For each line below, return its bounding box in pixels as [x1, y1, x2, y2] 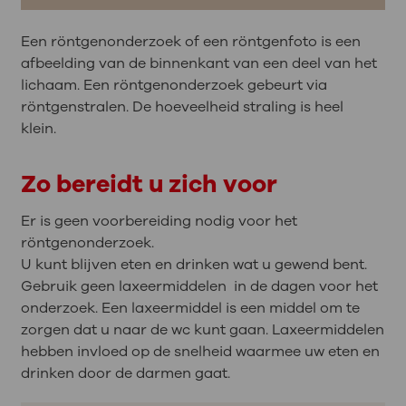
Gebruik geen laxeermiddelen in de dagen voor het [20, 275, 378, 296]
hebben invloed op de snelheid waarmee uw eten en [20, 341, 380, 362]
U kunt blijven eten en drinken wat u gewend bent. [20, 254, 367, 275]
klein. [20, 118, 60, 139]
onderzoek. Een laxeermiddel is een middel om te [20, 297, 360, 318]
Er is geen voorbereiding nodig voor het [20, 210, 297, 231]
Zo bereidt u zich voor [20, 167, 277, 200]
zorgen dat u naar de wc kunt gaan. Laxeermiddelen [20, 319, 384, 340]
